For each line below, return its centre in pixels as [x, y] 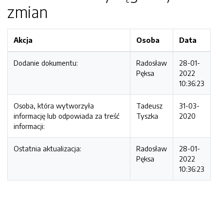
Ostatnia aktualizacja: [47, 148]
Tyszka [147, 116]
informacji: [29, 126]
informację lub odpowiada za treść [66, 116]
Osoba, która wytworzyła [54, 106]
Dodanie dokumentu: [46, 63]
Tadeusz [149, 106]
